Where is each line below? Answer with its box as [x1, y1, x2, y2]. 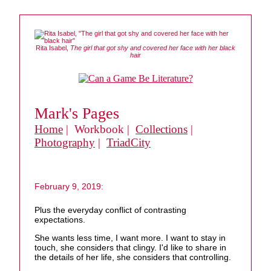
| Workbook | [63, 123, 135, 135]
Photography [34, 136, 95, 149]
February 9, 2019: [34, 181, 103, 191]
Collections [135, 123, 188, 135]
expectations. [34, 215, 85, 225]
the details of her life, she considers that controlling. [34, 252, 231, 263]
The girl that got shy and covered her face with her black [70, 44, 235, 51]
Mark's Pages [34, 105, 119, 122]
